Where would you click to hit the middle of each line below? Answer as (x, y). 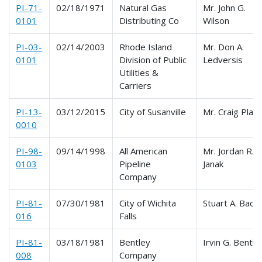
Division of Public (153, 59)
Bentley (135, 242)
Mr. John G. (225, 7)
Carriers (136, 85)
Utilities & (139, 72)
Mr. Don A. (224, 46)
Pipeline (135, 163)
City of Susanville (153, 111)
